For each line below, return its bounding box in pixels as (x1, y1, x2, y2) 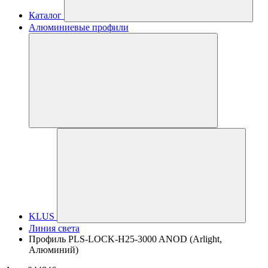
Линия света (29, 223, 80, 233)
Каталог (29, 10, 62, 20)
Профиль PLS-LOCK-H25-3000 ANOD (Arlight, (29, 234, 222, 244)
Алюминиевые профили (29, 22, 129, 32)
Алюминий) (29, 245, 78, 255)
